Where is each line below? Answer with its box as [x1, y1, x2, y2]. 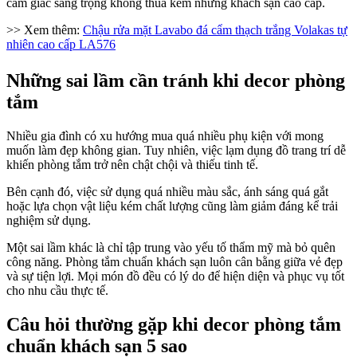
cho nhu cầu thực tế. [6, 284, 108, 298]
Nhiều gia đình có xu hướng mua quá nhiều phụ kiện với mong [6, 129, 324, 143]
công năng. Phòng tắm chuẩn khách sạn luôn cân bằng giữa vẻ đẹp [6, 255, 343, 269]
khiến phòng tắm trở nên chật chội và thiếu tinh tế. [6, 158, 258, 172]
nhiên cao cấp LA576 [6, 37, 116, 51]
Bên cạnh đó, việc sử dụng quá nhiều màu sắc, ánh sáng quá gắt [6, 185, 328, 199]
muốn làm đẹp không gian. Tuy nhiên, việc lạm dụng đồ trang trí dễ [6, 143, 346, 158]
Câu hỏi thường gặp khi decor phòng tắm [6, 314, 341, 335]
